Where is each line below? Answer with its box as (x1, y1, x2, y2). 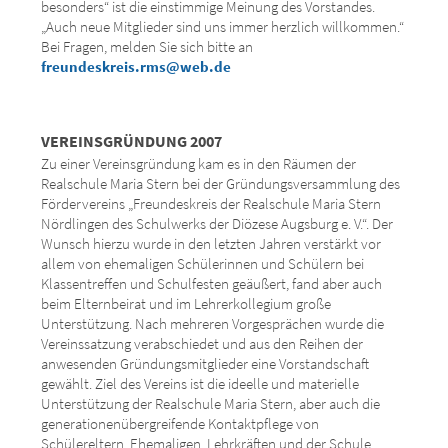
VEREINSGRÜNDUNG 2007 (41, 131, 222, 151)
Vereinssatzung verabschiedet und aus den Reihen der (41, 334, 363, 353)
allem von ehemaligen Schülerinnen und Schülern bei (41, 254, 364, 273)
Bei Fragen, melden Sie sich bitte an (41, 37, 253, 56)
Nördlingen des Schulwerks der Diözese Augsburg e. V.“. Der (41, 214, 393, 233)
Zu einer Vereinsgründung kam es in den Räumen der (41, 154, 356, 173)
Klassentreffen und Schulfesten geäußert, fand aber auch (41, 274, 382, 293)
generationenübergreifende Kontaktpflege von (41, 414, 319, 433)
